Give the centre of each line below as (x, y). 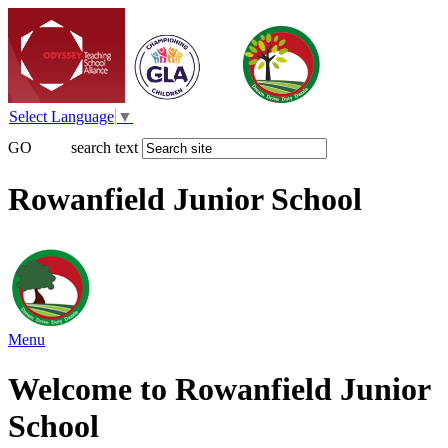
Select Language (61, 117)
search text (104, 148)
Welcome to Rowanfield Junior (219, 388)
